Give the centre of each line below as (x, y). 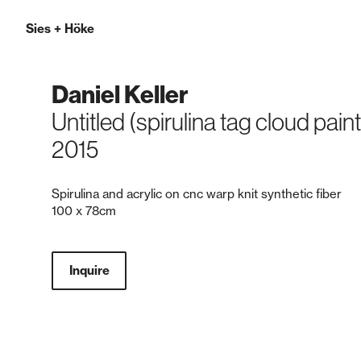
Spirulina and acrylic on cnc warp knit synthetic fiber (197, 194)
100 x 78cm (84, 211)
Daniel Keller (120, 94)
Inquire (89, 270)
